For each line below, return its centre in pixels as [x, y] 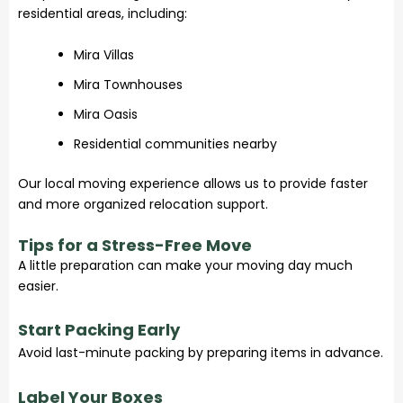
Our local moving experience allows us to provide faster [193, 183]
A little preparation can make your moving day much [185, 265]
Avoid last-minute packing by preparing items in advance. [201, 353]
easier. [38, 286]
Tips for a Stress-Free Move [135, 245]
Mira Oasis [106, 114]
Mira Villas [104, 54]
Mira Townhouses [128, 84]
